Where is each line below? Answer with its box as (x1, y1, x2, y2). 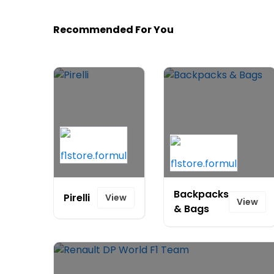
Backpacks (174, 187, 229, 201)
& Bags (174, 202, 209, 216)
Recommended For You (53, 23, 174, 37)
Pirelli (64, 190, 90, 205)
